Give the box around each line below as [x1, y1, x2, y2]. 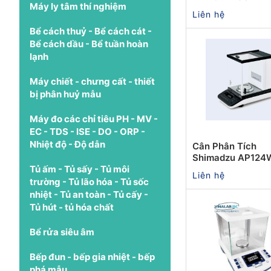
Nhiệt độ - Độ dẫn [30, 138, 105, 150]
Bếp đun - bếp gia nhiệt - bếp [30, 250, 155, 263]
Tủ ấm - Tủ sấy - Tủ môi [30, 163, 129, 175]
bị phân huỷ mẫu [30, 88, 101, 100]
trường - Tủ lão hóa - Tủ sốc [30, 175, 149, 188]
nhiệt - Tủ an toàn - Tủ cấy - [30, 188, 148, 200]
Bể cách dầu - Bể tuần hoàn [30, 38, 148, 50]
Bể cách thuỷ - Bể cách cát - [30, 25, 152, 37]
